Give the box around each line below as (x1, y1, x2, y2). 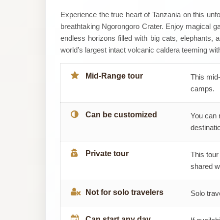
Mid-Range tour (85, 71, 143, 80)
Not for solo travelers (85, 188, 164, 196)
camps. (191, 84, 215, 93)
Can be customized (85, 110, 157, 119)
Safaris (52, 48, 102, 64)
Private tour (85, 149, 129, 158)
